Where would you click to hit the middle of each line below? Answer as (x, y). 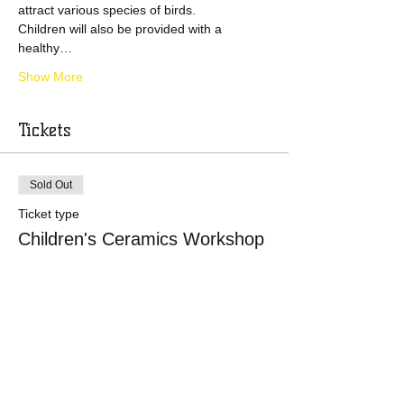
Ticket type (49, 214)
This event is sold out (144, 361)
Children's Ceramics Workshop (141, 239)
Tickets (45, 130)
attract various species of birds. (107, 10)
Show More (50, 77)
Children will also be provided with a (122, 29)
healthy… (45, 48)
